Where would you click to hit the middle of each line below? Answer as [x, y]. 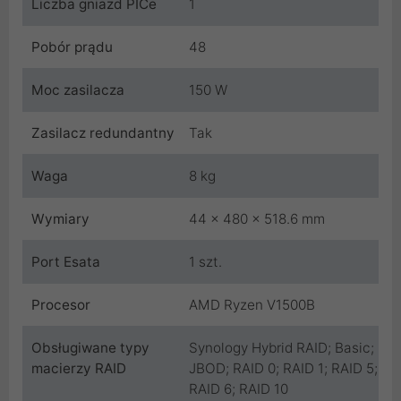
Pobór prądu [72, 47]
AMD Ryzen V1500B [252, 304]
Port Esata [66, 261]
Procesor [61, 304]
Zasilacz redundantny [103, 132]
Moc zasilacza [78, 90]
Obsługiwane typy [90, 347]
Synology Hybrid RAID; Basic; [282, 347]
